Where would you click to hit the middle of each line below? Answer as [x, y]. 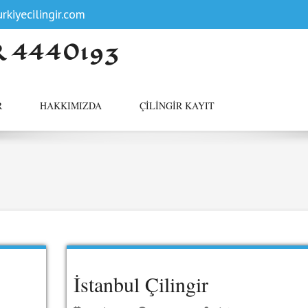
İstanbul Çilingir [141, 284]
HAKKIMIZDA [71, 106]
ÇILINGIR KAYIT [177, 106]
